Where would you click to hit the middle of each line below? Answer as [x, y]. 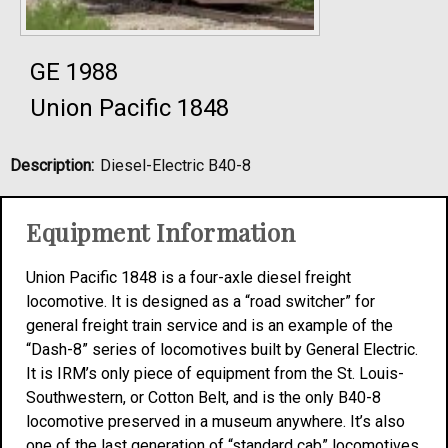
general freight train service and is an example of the [209, 325]
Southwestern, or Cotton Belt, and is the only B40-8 [203, 397]
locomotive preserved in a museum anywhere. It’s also [215, 421]
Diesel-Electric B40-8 [175, 165]
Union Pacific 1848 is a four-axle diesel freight [188, 277]
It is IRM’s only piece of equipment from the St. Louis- [215, 373]
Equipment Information [161, 232]
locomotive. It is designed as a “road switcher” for [200, 301]
